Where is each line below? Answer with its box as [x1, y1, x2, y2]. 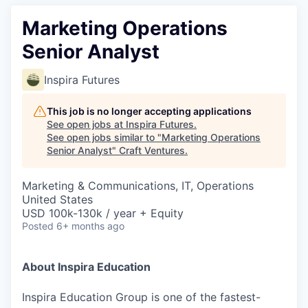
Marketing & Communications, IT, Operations [22, 178, 254, 192]
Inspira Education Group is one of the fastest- [22, 289, 261, 304]
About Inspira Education [22, 259, 151, 274]
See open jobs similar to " [47, 131, 162, 143]
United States [22, 192, 93, 206]
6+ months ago [56, 219, 124, 232]
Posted [22, 219, 54, 232]
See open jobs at [47, 118, 126, 130]
